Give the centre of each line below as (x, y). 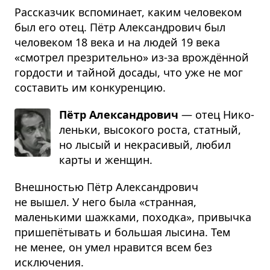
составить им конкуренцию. (90, 87)
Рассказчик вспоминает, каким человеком (128, 12)
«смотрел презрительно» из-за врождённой (132, 57)
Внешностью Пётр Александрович (106, 187)
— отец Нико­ (216, 115)
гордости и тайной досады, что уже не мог (129, 72)
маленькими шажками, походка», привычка (133, 217)
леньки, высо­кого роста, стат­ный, (150, 130)
